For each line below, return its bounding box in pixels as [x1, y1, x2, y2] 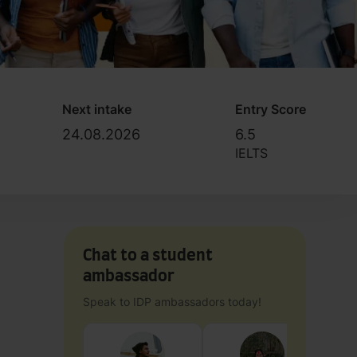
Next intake [62, 100, 132, 117]
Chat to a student [83, 247, 213, 264]
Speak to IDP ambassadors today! [83, 294, 261, 308]
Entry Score [234, 100, 306, 117]
